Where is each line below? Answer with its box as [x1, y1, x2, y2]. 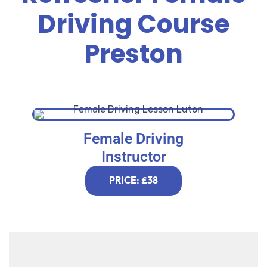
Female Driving [83, 129, 184, 147]
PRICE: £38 [109, 175, 158, 185]
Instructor [101, 147, 166, 165]
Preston [84, 36, 183, 72]
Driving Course [38, 6, 229, 42]
